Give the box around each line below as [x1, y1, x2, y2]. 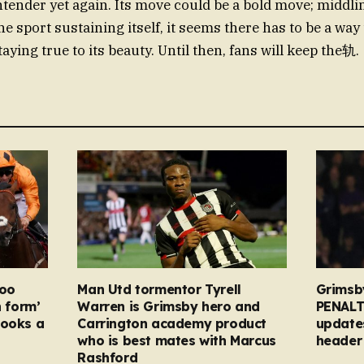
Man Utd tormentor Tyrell [77, 280, 241, 297]
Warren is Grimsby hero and [77, 297, 260, 314]
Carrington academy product [77, 314, 266, 331]
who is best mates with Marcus [77, 331, 276, 349]
